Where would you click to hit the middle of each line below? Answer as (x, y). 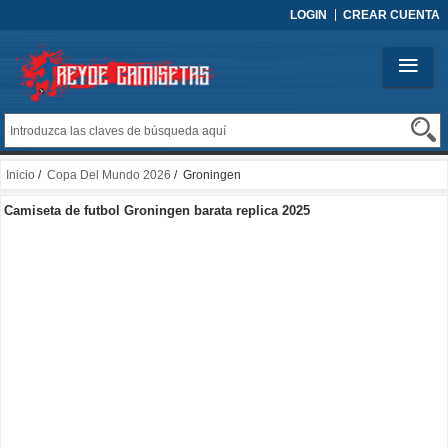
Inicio (20, 175)
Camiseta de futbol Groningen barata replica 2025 (157, 211)
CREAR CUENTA (391, 15)
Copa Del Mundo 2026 (109, 175)
